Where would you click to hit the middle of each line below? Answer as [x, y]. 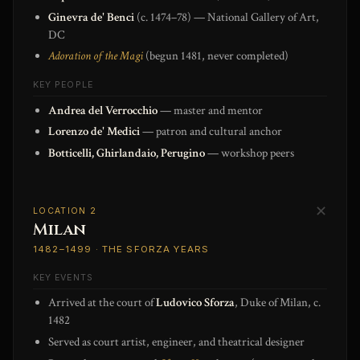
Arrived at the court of [102, 303]
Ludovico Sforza [196, 303]
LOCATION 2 [65, 211]
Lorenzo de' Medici [94, 132]
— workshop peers [250, 153]
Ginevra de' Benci [92, 17]
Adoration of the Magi [96, 56]
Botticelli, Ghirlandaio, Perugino [127, 153]
